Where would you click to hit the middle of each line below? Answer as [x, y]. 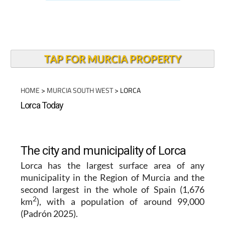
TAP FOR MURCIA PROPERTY [113, 59]
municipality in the [60, 177]
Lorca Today [42, 105]
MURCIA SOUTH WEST [80, 90]
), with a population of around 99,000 [121, 201]
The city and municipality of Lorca [103, 151]
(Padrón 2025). [49, 213]
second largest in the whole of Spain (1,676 [113, 189]
